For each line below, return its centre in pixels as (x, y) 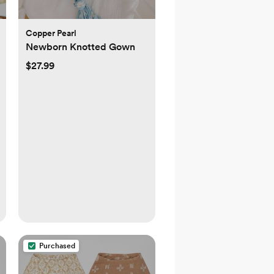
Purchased (57, 246)
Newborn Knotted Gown (80, 47)
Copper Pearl (51, 33)
